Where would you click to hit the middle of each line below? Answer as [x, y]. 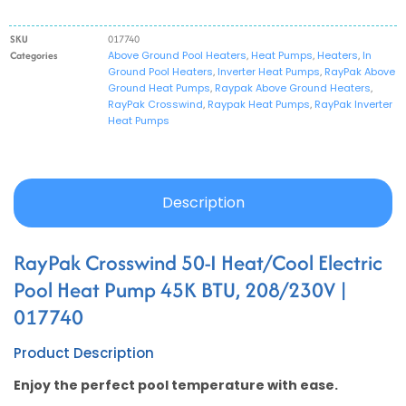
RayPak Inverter [353, 104]
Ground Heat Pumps [159, 87]
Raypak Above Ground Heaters [293, 87]
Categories [34, 55]
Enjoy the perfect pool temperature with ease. [176, 385]
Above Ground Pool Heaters [177, 55]
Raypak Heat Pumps [259, 104]
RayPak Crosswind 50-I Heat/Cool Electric [198, 262]
